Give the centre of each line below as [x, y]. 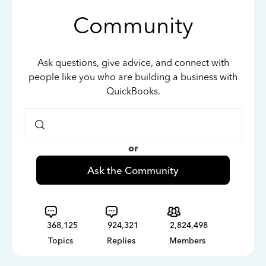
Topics [61, 241]
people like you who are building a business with [133, 77]
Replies [121, 241]
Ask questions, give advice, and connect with [133, 63]
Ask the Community [133, 170]
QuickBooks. [133, 91]
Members [187, 241]
